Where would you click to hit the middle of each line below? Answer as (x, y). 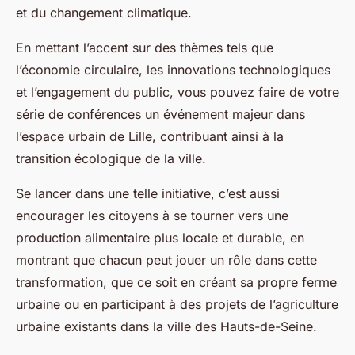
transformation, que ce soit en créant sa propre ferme (176, 282)
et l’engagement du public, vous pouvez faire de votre (177, 92)
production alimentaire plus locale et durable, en (160, 237)
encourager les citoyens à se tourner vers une (152, 215)
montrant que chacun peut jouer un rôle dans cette (166, 260)
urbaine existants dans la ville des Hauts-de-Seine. (166, 326)
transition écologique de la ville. (111, 158)
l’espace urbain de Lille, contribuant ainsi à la (150, 136)
